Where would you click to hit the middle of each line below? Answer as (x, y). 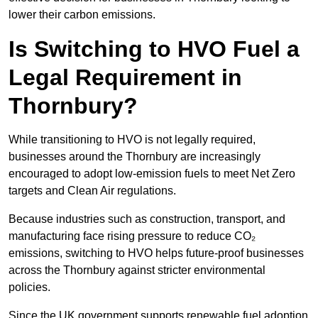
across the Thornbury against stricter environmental (137, 270)
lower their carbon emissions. (82, 15)
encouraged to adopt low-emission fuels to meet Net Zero (152, 174)
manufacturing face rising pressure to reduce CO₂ (132, 236)
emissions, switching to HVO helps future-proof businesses (156, 253)
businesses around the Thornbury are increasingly (135, 157)
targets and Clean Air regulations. (94, 191)
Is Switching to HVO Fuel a (154, 49)
